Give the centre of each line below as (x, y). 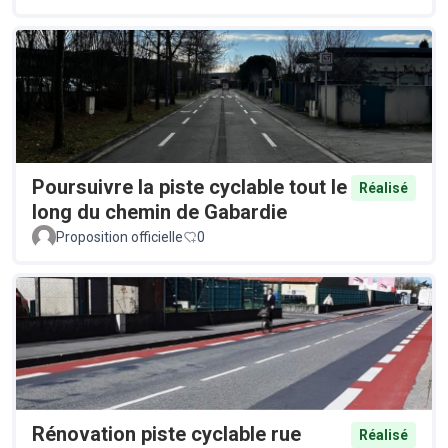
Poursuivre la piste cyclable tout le (189, 186)
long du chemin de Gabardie (159, 211)
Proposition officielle (119, 236)
